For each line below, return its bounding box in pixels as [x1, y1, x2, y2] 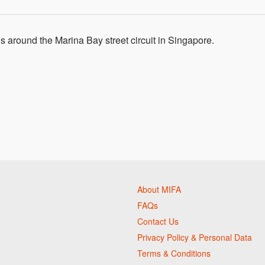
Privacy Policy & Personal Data [137, 231, 252, 244]
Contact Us [137, 215, 179, 228]
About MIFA [137, 183, 181, 196]
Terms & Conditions [137, 247, 211, 260]
